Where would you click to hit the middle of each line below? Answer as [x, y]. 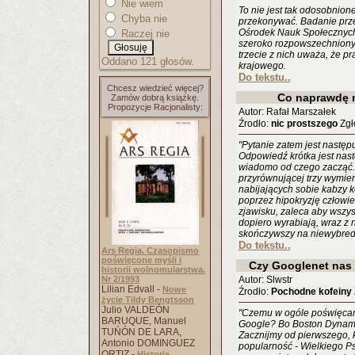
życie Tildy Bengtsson [148, 300]
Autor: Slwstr [265, 280]
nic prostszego [304, 124]
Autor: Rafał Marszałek [287, 112]
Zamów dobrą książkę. [155, 97]
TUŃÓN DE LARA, [141, 332]
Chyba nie [143, 19]
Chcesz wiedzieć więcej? [155, 88]
